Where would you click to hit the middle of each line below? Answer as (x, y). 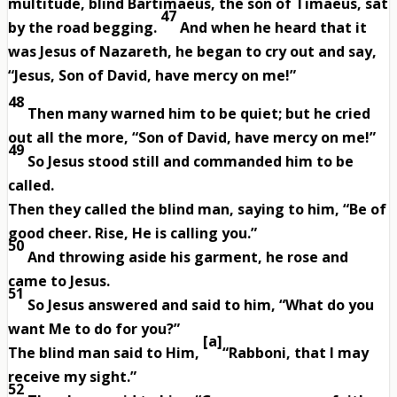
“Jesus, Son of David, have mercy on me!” (152, 76)
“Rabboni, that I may (295, 353)
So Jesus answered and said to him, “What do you (200, 305)
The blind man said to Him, (105, 353)
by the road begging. (84, 28)
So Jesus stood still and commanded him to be (190, 162)
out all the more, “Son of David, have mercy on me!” (191, 138)
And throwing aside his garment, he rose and (187, 257)
